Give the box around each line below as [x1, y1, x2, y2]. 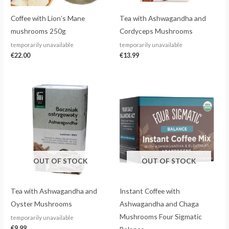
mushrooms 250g [11, 27, 66, 36]
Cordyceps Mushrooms [120, 27, 193, 36]
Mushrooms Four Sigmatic [120, 212, 202, 221]
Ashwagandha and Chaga [120, 199, 199, 209]
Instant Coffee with [120, 187, 180, 196]
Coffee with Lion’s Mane [11, 14, 85, 23]
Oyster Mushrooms [11, 199, 73, 209]
